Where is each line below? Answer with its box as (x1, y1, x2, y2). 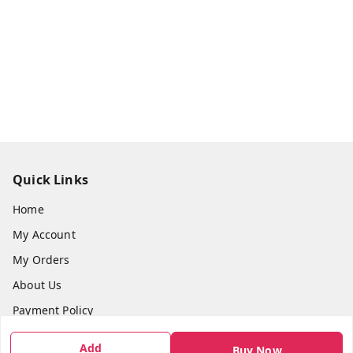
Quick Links (13, 170, 88, 188)
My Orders (13, 251, 70, 267)
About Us (13, 277, 62, 292)
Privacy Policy (13, 327, 85, 343)
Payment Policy (13, 302, 94, 318)
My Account (13, 226, 76, 242)
